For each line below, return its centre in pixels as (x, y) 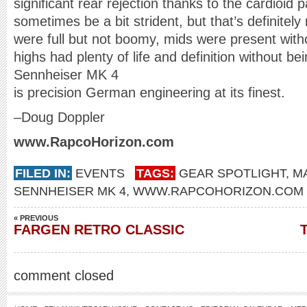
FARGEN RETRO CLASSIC (99, 230)
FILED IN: (43, 173)
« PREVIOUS (36, 218)
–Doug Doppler (59, 117)
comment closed (64, 275)
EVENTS (100, 173)
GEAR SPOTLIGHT (232, 173)
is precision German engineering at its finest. (149, 93)
